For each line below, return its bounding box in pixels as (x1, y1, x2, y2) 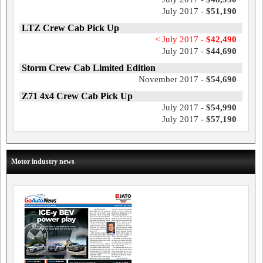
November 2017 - (138, 75, 206, 85)
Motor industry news (11, 157, 75, 166)
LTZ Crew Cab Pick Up (22, 23, 119, 33)
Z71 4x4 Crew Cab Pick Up (22, 91, 133, 102)
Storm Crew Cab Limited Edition (22, 63, 156, 73)
